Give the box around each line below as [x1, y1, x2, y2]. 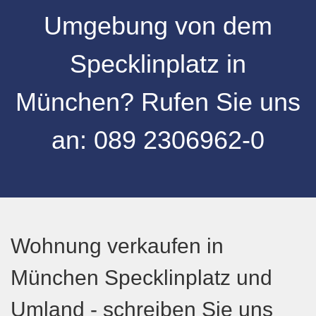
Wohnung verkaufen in [11, 234, 224, 257]
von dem [175, 11, 272, 40]
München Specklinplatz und [11, 266, 272, 289]
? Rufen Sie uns [120, 87, 300, 116]
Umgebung [44, 11, 175, 40]
